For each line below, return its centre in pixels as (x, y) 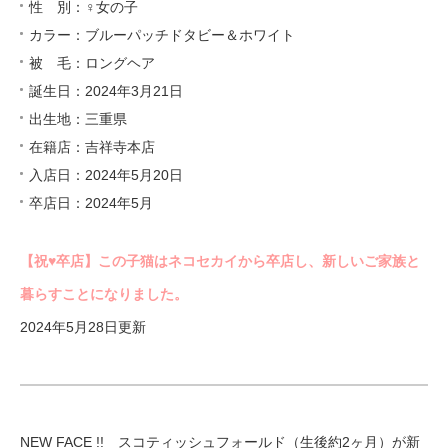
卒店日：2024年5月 (91, 202)
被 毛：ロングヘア (92, 62)
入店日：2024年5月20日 (106, 174)
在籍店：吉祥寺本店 (92, 146)
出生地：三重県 (78, 118)
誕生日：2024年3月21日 (106, 90)
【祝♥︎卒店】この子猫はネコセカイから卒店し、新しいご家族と (220, 260)
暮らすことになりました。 (104, 293)
